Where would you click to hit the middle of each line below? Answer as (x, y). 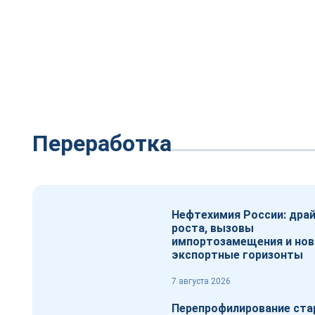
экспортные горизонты (237, 255)
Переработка (102, 143)
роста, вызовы (213, 228)
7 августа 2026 (201, 281)
